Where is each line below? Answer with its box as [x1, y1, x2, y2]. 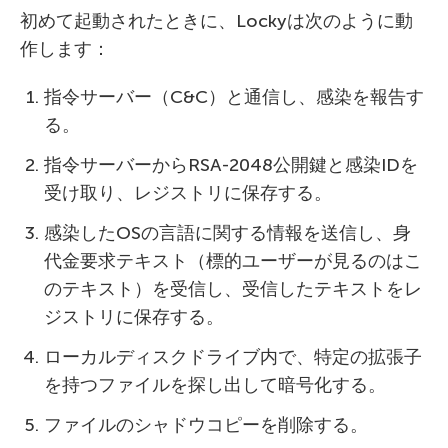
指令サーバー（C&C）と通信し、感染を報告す [44, 86, 424, 109]
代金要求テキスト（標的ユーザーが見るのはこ [44, 250, 422, 273]
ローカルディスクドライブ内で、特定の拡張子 [44, 346, 422, 369]
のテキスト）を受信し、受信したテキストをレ [44, 278, 422, 301]
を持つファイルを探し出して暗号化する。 [44, 374, 386, 397]
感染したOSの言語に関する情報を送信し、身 [44, 222, 411, 245]
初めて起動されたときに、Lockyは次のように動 [20, 10, 413, 33]
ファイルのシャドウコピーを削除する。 [44, 414, 368, 437]
